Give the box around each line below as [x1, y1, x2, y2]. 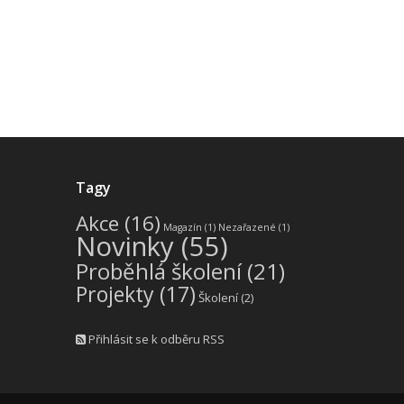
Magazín [162, 221, 202, 234]
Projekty [75, 280, 154, 308]
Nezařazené [217, 221, 276, 234]
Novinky [75, 228, 174, 264]
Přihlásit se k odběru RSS [85, 331, 225, 347]
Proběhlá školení [75, 256, 242, 286]
